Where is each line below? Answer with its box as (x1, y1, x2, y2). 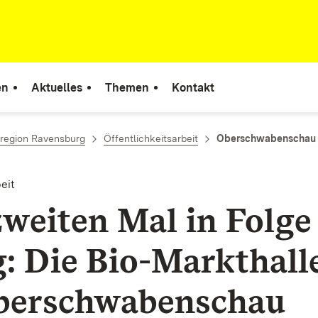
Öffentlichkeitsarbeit (104, 133, 198, 144)
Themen (105, 80, 149, 94)
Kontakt (172, 80, 214, 94)
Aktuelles (31, 80, 82, 94)
